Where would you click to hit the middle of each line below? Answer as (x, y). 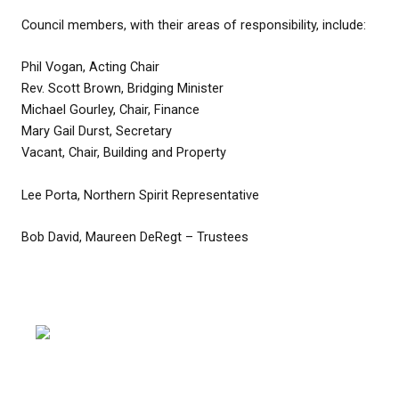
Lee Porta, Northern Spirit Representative (140, 195)
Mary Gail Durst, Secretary (97, 131)
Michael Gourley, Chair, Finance (110, 110)
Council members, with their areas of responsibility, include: (194, 24)
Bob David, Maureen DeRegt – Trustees (135, 236)
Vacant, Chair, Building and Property (124, 153)
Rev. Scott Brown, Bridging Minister (122, 89)
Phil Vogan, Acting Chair (90, 67)
